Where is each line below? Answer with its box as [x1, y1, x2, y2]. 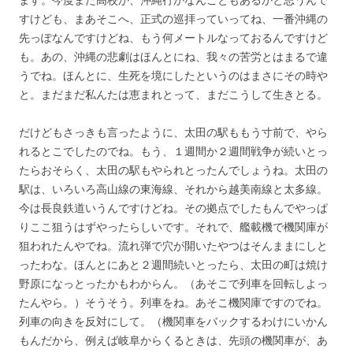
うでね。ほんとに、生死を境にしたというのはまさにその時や [19, 67, 328, 83]
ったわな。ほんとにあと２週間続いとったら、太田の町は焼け [19, 256, 328, 272]
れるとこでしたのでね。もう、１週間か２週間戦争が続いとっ [19, 143, 328, 158]
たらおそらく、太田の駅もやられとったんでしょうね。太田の [19, 162, 328, 177]
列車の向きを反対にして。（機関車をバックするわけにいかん [19, 313, 328, 329]
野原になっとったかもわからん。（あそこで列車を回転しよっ [19, 275, 328, 291]
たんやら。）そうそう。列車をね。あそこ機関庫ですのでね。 [19, 294, 328, 310]
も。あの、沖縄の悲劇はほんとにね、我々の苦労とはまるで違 [19, 48, 328, 64]
